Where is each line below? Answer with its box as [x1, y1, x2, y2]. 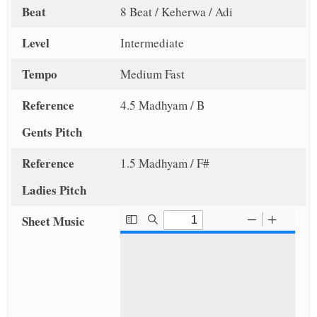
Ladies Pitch [22, 181, 86, 200]
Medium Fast [120, 66, 185, 83]
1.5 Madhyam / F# [120, 155, 209, 172]
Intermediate [120, 35, 184, 52]
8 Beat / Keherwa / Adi [120, 4, 233, 21]
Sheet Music [22, 212, 85, 231]
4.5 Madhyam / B [120, 97, 204, 114]
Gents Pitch [22, 123, 82, 142]
